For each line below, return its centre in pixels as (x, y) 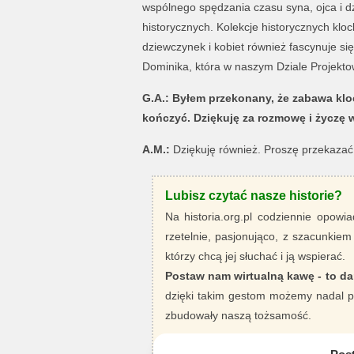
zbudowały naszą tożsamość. (238, 315)
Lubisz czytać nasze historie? (253, 196)
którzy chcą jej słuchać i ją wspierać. (255, 256)
